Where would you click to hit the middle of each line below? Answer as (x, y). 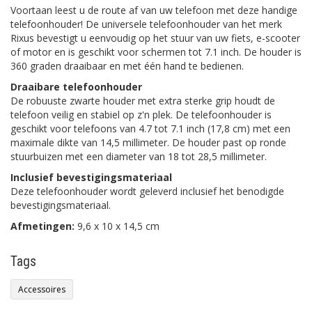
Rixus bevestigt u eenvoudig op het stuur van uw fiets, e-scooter (155, 38)
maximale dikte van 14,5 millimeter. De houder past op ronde (148, 142)
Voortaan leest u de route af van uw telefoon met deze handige (154, 10)
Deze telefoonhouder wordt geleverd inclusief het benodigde (147, 191)
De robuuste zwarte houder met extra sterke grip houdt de (143, 101)
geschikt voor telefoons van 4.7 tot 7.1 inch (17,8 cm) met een (150, 128)
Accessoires (42, 289)
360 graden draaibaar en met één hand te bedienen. (127, 66)
